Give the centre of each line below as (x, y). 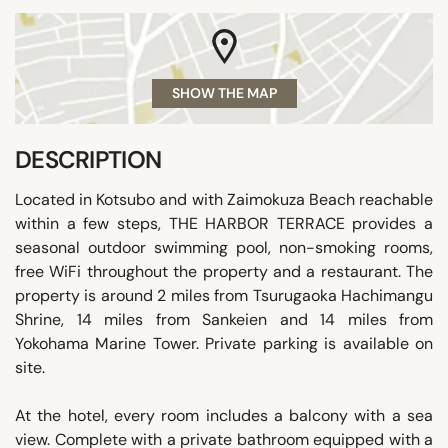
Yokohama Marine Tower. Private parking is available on (224, 343)
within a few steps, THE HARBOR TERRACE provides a (224, 223)
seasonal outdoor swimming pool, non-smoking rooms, (224, 247)
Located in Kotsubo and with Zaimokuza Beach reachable (224, 199)
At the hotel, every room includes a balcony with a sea (224, 415)
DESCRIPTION (88, 159)
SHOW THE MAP (224, 92)
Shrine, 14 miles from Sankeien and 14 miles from (224, 319)
